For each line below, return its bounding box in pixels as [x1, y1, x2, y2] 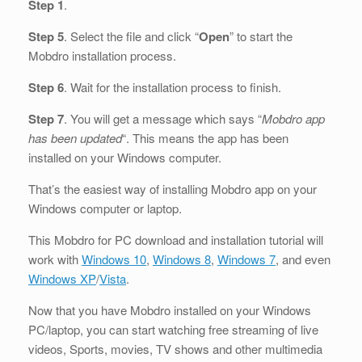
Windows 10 [82, 250, 146, 267]
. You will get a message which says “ [64, 109, 262, 127]
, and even [276, 250, 330, 267]
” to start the [229, 27, 293, 44]
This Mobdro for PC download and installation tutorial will [28, 230, 323, 248]
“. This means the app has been [122, 128, 288, 146]
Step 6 [28, 78, 64, 96]
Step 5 [28, 27, 64, 45]
